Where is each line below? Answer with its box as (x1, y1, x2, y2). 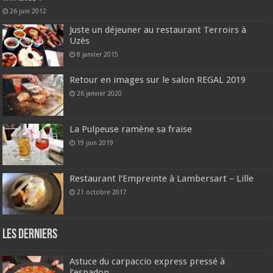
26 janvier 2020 (77, 89, 122, 97)
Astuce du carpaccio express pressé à (69, 256, 225, 268)
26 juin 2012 (10, 7, 47, 15)
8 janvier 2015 (77, 51, 119, 58)
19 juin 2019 (77, 138, 114, 146)
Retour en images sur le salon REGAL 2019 (69, 74, 246, 85)
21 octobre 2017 (77, 188, 127, 196)
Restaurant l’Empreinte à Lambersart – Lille (69, 173, 254, 184)
